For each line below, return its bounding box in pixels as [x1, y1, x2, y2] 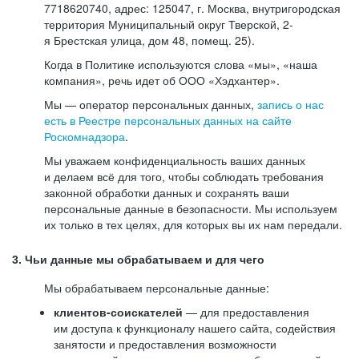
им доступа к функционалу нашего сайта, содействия [54, 320, 336, 336]
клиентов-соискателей [54, 304, 183, 320]
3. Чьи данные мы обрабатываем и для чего [12, 253, 264, 266]
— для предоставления [183, 304, 309, 320]
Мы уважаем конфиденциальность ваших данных [44, 152, 305, 168]
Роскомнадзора [44, 128, 125, 144]
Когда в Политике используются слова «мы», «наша [44, 56, 317, 72]
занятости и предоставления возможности [54, 336, 276, 352]
